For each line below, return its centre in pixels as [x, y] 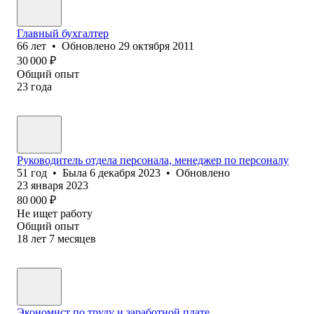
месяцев [77, 238]
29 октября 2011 [156, 46]
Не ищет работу [55, 213]
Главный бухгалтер [63, 33]
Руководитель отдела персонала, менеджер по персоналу [153, 160]
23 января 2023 [53, 185]
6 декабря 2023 [125, 172]
